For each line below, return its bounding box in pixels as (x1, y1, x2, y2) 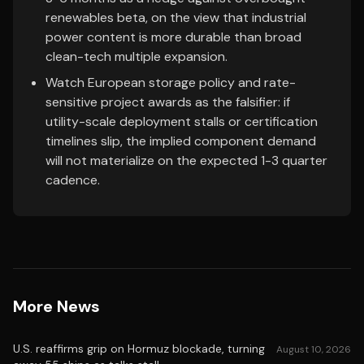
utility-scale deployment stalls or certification (45, 113, 318, 130)
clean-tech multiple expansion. (45, 48, 227, 65)
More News (13, 296, 100, 317)
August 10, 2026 (276, 343, 351, 356)
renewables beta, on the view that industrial (45, 9, 306, 26)
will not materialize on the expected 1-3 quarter (45, 152, 327, 169)
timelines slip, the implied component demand (45, 132, 316, 149)
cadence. (45, 171, 100, 188)
